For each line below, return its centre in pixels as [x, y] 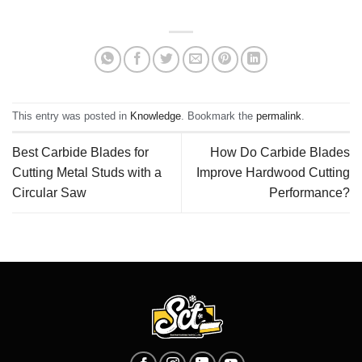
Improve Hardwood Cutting [273, 173]
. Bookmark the [219, 116]
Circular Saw [49, 193]
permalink [279, 116]
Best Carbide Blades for [80, 153]
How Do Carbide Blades [280, 153]
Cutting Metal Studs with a [87, 173]
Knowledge [156, 116]
